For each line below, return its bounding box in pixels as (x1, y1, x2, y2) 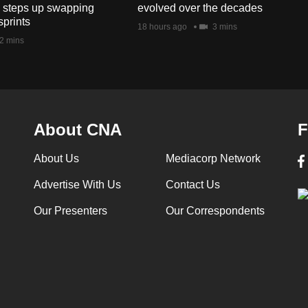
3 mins (210, 21, 237, 32)
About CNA (33, 120, 122, 139)
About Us (33, 152, 79, 164)
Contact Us (165, 178, 220, 190)
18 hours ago (137, 21, 187, 32)
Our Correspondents (165, 204, 265, 217)
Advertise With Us (33, 178, 121, 190)
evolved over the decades (137, 1, 263, 14)
